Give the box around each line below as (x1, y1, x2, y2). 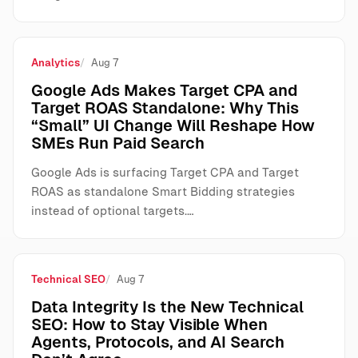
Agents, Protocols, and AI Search (31, 333, 284, 351)
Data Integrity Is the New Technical (31, 298, 304, 316)
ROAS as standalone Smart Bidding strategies (31, 185, 295, 198)
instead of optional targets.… (31, 204, 194, 217)
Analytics (31, 57, 80, 69)
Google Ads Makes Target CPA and (31, 82, 297, 99)
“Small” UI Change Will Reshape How (31, 117, 315, 134)
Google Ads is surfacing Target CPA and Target (31, 165, 299, 179)
